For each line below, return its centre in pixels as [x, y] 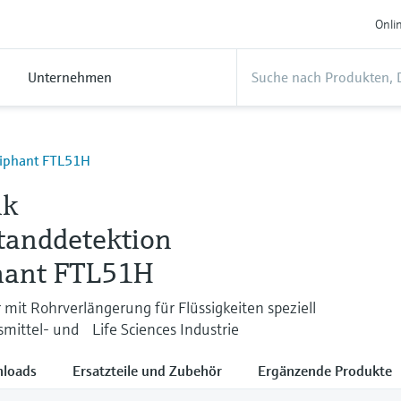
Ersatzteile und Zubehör [147, 370]
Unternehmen [70, 77]
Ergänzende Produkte [325, 370]
